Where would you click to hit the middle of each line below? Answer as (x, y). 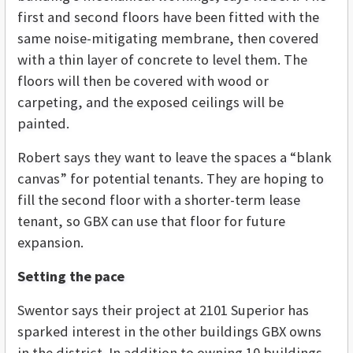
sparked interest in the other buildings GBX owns (169, 332)
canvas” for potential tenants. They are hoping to (171, 179)
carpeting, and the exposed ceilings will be (150, 102)
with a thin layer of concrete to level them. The (162, 60)
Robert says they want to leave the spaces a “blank (175, 158)
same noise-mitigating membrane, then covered (168, 39)
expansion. (50, 243)
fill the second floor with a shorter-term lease (159, 200)
